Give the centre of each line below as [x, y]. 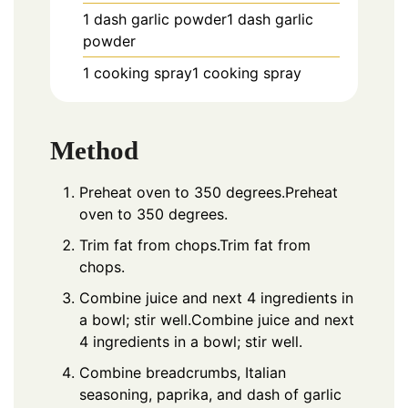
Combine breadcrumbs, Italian [183, 373]
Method [94, 151]
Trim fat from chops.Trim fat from [195, 245]
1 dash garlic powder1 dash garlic [198, 20]
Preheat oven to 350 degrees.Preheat [209, 193]
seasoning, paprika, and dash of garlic [210, 395]
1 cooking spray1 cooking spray [192, 73]
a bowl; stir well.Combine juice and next [217, 320]
